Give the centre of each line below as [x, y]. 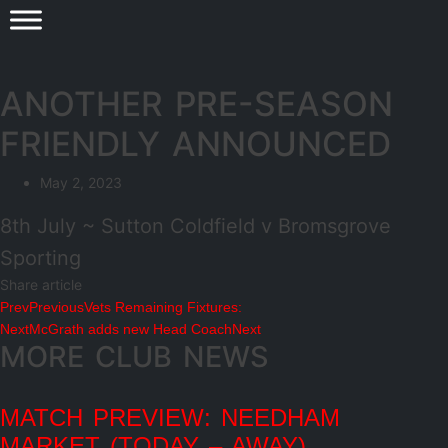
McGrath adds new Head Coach [130, 329]
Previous [56, 307]
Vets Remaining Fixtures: [163, 307]
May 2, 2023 [81, 182]
